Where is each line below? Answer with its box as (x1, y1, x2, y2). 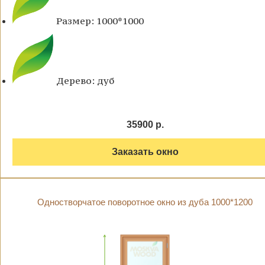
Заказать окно (111, 147, 179, 157)
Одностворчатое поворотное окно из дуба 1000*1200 (37, 197, 253, 208)
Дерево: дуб (56, 75, 114, 87)
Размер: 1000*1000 (56, 15, 144, 27)
